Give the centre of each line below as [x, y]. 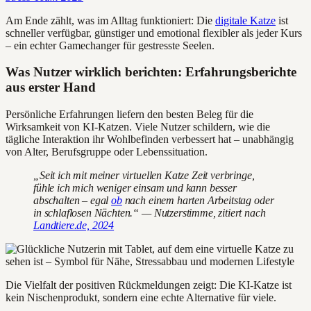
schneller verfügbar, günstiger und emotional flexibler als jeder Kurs [154, 33]
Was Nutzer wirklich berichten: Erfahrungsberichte [151, 72]
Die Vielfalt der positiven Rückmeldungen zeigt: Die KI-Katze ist [149, 285]
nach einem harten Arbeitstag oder [198, 201]
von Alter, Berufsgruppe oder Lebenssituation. [107, 152]
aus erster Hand [51, 87]
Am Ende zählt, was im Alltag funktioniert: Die [110, 20]
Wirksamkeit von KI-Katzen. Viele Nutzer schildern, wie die [138, 127]
